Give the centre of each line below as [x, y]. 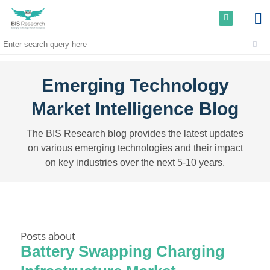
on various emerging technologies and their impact [135, 148]
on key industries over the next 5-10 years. [135, 162]
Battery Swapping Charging [123, 251]
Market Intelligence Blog [135, 109]
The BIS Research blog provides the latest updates [135, 133]
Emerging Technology [135, 85]
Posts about [48, 236]
